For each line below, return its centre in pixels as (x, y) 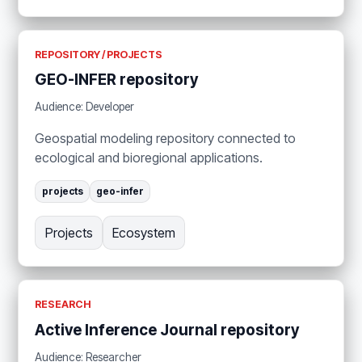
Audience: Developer (85, 107)
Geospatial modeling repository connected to (166, 139)
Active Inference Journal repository (167, 330)
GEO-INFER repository (117, 79)
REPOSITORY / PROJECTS (99, 54)
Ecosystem (143, 233)
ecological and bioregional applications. (149, 158)
